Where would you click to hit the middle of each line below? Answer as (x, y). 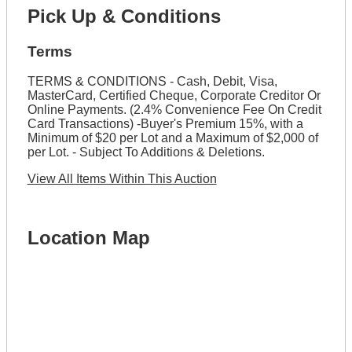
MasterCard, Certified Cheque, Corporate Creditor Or (174, 96)
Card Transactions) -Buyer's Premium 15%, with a (165, 124)
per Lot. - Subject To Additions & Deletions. (146, 152)
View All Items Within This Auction (122, 179)
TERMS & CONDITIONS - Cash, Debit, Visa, (152, 82)
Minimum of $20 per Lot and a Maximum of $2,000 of (172, 138)
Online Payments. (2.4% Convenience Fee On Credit (174, 110)
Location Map (88, 238)
